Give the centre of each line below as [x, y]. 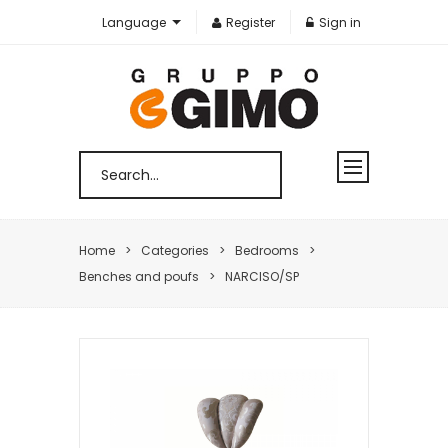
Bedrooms [267, 250]
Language [135, 22]
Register [251, 22]
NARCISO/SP [262, 276]
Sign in [340, 22]
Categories [175, 250]
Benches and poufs [139, 276]
